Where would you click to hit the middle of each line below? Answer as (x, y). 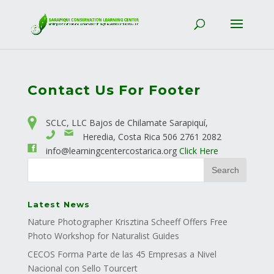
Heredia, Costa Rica (122, 137)
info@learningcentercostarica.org (112, 151)
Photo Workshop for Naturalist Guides (103, 236)
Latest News (58, 204)
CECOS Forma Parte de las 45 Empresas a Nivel (122, 254)
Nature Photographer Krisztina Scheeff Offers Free (127, 222)
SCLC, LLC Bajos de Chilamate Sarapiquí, (127, 123)
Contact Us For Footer (114, 90)
